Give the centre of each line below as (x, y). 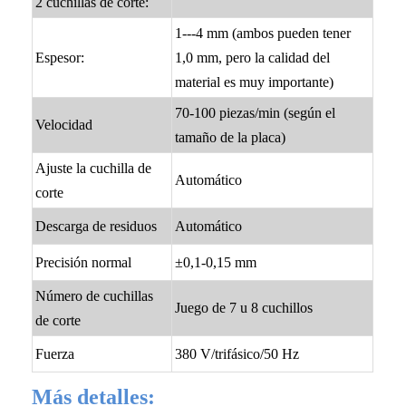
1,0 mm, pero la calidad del (253, 58)
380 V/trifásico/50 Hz (237, 354)
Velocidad (64, 125)
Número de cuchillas (95, 296)
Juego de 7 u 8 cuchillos (244, 308)
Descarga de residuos (97, 227)
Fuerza (55, 354)
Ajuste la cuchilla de (94, 169)
